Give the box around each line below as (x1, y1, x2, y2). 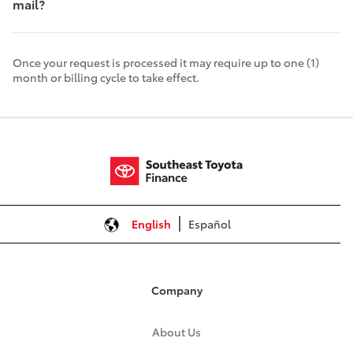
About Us (152, 324, 201, 340)
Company (150, 281, 203, 298)
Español (188, 215, 231, 232)
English (131, 215, 171, 232)
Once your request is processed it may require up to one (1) (13, 54, 319, 70)
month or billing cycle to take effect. (13, 69, 199, 85)
